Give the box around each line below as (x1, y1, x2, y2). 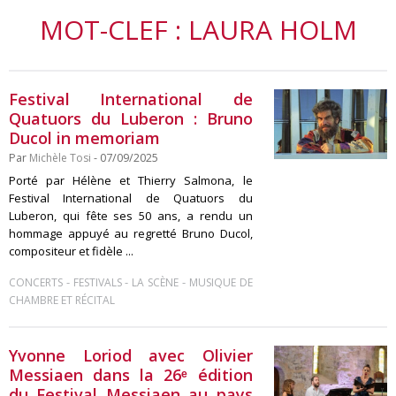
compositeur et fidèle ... (9, 243, 133, 259)
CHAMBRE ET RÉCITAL (9, 293, 115, 308)
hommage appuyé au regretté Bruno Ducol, (9, 225, 253, 241)
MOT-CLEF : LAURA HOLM (39, 11, 357, 48)
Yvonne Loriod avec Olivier (9, 345, 253, 366)
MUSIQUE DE (188, 275, 253, 290)
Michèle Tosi (29, 150, 91, 165)
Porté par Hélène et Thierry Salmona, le (9, 172, 253, 188)
